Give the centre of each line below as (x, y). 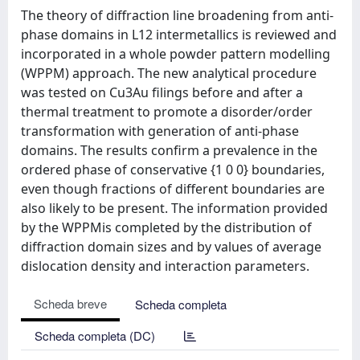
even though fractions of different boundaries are (173, 189)
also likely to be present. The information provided (174, 208)
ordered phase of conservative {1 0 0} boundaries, (173, 170)
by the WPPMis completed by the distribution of (166, 227)
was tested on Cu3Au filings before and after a (162, 92)
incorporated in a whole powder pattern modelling (176, 54)
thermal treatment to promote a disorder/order (167, 112)
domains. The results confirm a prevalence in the (169, 150)
